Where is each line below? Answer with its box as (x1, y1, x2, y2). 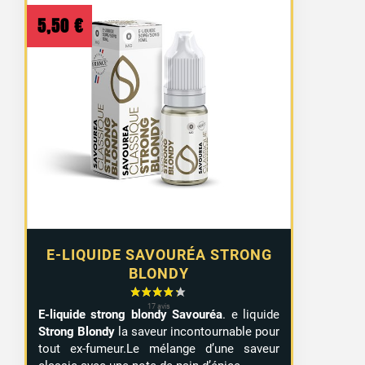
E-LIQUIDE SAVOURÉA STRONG (46, 245, 272, 263)
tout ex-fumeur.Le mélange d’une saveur (38, 341, 280, 356)
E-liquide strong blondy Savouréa (38, 306, 223, 322)
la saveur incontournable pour (115, 323, 280, 339)
